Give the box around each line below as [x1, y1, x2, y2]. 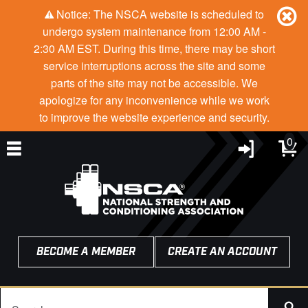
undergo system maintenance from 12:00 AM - [42, 23, 266, 39]
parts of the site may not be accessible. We [50, 75, 258, 91]
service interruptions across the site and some [43, 58, 265, 74]
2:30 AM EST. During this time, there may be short [33, 41, 275, 56]
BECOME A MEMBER [36, 244, 135, 259]
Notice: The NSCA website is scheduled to [53, 6, 264, 22]
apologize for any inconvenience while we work [38, 92, 269, 108]
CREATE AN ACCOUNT [167, 244, 277, 259]
